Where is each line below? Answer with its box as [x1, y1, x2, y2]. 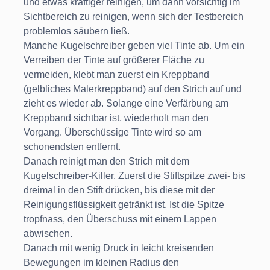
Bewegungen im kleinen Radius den [24, 257, 179, 268]
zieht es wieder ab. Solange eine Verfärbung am [24, 98, 228, 109]
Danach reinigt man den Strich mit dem [24, 156, 189, 167]
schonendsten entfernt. [24, 142, 121, 152]
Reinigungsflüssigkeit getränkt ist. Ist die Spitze [24, 199, 224, 210]
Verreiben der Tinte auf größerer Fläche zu [24, 55, 204, 66]
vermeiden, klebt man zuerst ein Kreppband [24, 69, 209, 80]
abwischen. [24, 228, 72, 239]
